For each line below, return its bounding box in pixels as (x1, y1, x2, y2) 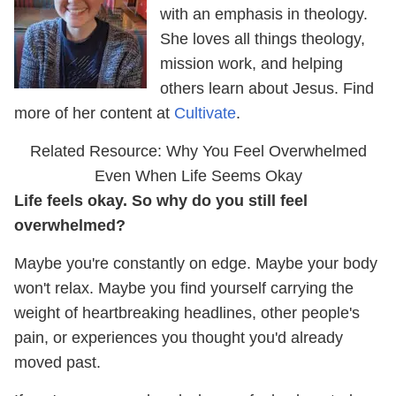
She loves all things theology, (160, 29, 365, 48)
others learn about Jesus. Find (160, 79, 374, 97)
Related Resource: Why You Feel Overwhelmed (29, 141, 367, 160)
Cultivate (174, 103, 236, 122)
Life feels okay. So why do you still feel (14, 191, 308, 209)
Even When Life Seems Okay (94, 166, 302, 185)
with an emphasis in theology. (160, 4, 368, 23)
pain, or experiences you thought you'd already (14, 328, 343, 346)
